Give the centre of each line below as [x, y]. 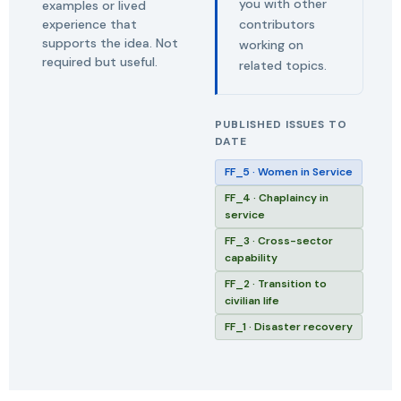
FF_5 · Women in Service [289, 172]
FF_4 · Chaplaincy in [277, 198]
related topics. [283, 65]
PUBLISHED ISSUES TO [282, 124]
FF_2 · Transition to [276, 284]
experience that [90, 24]
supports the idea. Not [110, 43]
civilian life [252, 301]
